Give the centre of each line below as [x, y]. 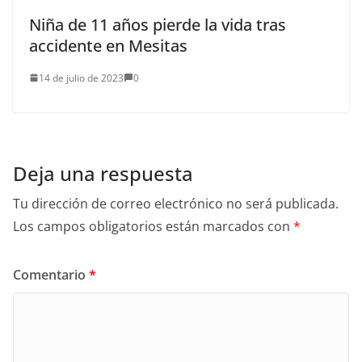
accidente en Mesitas [108, 45]
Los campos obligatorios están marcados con [153, 226]
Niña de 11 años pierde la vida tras [158, 24]
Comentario [51, 274]
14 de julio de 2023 [81, 78]
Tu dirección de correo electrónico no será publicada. [176, 203]
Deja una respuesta [103, 173]
